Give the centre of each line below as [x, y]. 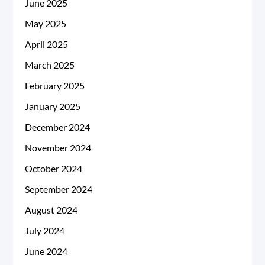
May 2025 [46, 24]
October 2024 [54, 169]
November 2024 [58, 148]
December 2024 [58, 127]
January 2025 [53, 106]
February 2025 [55, 86]
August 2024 [51, 210]
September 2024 [59, 189]
